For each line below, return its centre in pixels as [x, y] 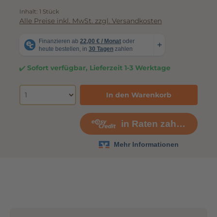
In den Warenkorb [139, 105]
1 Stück [49, 22]
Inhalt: [29, 22]
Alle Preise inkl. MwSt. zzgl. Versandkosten [91, 31]
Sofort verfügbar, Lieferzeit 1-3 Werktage [98, 78]
